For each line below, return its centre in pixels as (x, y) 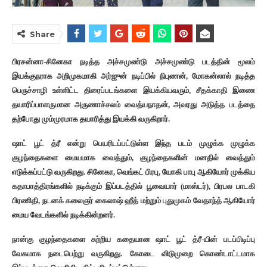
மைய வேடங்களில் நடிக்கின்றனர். (63, 215)
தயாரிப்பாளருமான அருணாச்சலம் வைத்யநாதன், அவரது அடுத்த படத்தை (133, 104)
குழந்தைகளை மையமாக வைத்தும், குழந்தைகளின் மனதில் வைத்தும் (133, 157)
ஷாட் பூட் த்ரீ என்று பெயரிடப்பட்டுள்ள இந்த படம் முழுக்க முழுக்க (133, 143)
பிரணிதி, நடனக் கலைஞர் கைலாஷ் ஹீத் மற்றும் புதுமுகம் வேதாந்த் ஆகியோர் (133, 200)
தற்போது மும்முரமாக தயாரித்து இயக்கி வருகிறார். (91, 119)
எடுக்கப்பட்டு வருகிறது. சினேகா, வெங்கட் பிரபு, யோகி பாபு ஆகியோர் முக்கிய (133, 172)
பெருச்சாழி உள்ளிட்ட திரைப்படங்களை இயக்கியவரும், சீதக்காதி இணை (133, 90)
